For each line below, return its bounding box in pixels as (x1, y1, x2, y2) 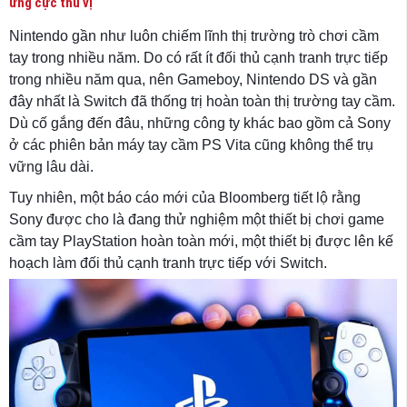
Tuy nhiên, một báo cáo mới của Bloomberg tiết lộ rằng (9, 190, 361, 205)
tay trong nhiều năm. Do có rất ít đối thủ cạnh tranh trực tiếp (9, 50, 388, 65)
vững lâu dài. (9, 159, 94, 174)
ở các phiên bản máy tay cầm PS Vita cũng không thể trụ (9, 137, 373, 153)
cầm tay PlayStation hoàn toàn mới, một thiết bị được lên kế (9, 233, 393, 249)
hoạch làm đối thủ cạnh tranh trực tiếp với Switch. (9, 255, 327, 271)
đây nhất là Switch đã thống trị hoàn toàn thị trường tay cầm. (9, 94, 395, 109)
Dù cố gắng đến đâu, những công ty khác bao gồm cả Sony (9, 115, 391, 131)
